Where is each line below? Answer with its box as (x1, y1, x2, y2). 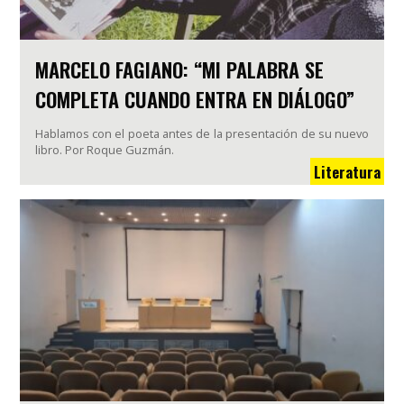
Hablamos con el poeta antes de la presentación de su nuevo (34, 124, 370, 142)
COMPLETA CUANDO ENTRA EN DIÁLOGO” (34, 83, 354, 114)
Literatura (313, 159, 381, 183)
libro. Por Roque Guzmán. (34, 141, 174, 158)
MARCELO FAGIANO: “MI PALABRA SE (34, 53, 324, 84)
